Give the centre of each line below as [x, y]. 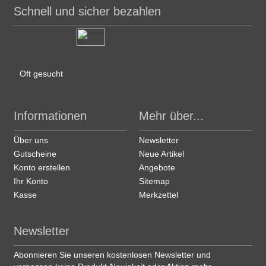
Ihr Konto [31, 181]
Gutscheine [35, 153]
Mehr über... [171, 115]
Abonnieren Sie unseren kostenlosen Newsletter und [113, 254]
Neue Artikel [161, 153]
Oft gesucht [42, 73]
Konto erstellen [42, 167]
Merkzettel [158, 194]
